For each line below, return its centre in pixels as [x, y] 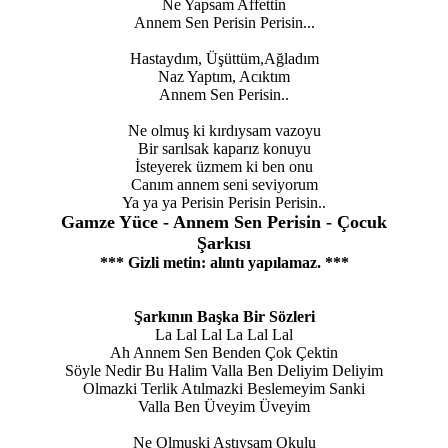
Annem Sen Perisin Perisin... [224, 23]
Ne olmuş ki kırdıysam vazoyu [224, 131]
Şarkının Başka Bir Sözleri [224, 317]
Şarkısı [224, 243]
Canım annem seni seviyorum [224, 185]
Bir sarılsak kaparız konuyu [224, 149]
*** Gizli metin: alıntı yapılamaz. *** [224, 263]
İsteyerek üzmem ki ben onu [224, 167]
